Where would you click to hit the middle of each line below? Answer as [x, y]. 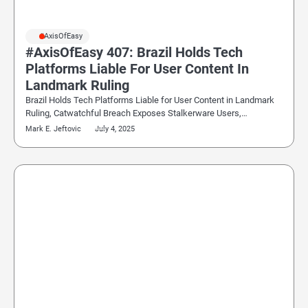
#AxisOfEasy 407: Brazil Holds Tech [134, 52]
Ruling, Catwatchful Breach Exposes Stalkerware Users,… [136, 113]
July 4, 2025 [115, 129]
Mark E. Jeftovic [53, 129]
